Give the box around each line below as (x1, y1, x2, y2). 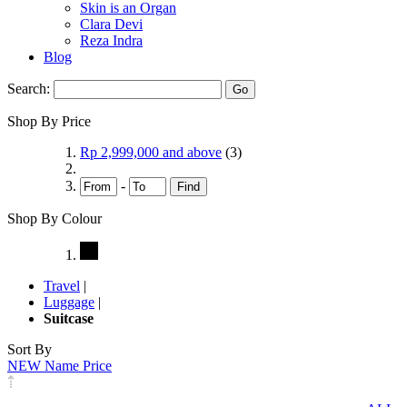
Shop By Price (7, 114, 91, 130)
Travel (44, 278, 80, 294)
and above (159, 144, 222, 161)
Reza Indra (80, 33, 143, 49)
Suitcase (44, 311, 94, 327)
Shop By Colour (7, 211, 102, 227)
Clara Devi (80, 16, 143, 33)
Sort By (7, 342, 52, 358)
